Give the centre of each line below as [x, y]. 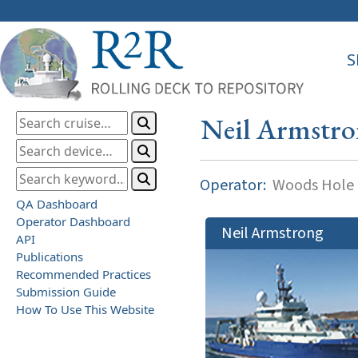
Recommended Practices [84, 274]
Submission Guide [66, 291]
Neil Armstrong [272, 233]
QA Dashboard [57, 203]
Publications [50, 256]
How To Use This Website [85, 309]
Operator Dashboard [73, 221]
